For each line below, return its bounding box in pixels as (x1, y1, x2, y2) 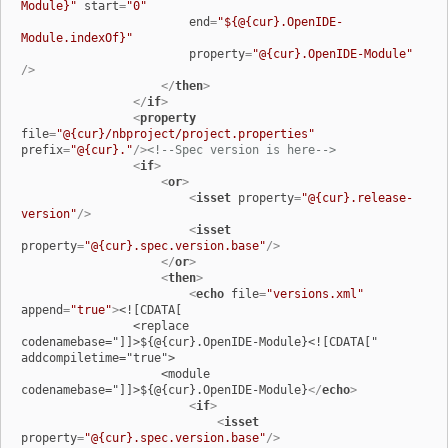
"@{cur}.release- (301, 191, 413, 206)
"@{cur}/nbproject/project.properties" (56, 127, 315, 142)
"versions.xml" (266, 287, 364, 302)
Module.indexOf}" (21, 31, 133, 46)
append (21, 303, 63, 318)
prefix (21, 143, 63, 158)
